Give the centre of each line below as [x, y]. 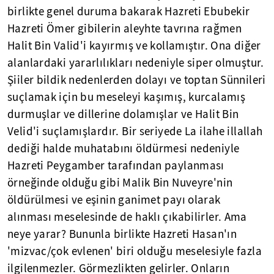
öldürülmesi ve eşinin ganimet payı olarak [114, 200]
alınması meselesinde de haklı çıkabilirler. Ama [127, 217]
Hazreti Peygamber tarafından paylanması [116, 166]
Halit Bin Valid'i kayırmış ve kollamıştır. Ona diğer [134, 46]
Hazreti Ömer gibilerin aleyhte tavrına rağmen [125, 29]
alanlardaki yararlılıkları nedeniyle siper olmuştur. [136, 63]
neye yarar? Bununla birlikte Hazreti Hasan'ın [122, 234]
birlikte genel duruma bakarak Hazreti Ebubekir [129, 12]
